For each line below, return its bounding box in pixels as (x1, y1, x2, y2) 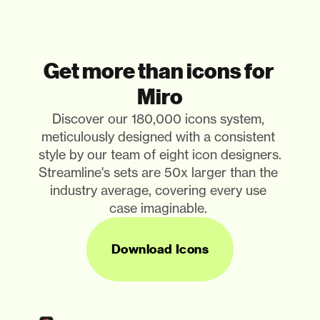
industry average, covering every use (50, 182, 266, 199)
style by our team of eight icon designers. (39, 146, 281, 163)
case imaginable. (109, 200, 211, 216)
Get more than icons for (44, 58, 274, 85)
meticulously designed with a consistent (41, 129, 275, 145)
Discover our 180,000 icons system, (52, 111, 264, 127)
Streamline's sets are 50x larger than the (39, 164, 278, 181)
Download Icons (111, 241, 209, 258)
